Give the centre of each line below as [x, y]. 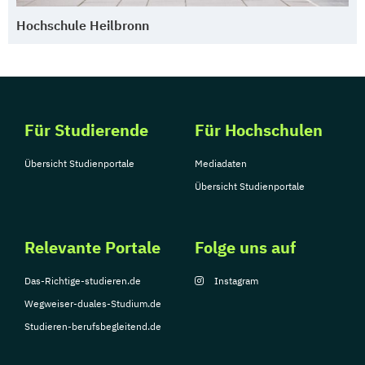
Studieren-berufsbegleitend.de [93, 327]
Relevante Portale [92, 248]
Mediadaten [221, 164]
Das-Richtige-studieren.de [83, 281]
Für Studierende [86, 130]
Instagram [236, 281]
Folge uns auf [245, 248]
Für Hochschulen [259, 130]
